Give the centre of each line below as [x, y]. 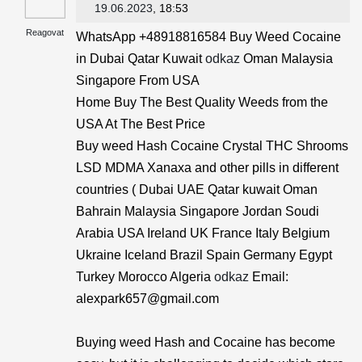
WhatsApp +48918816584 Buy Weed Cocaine [208, 37]
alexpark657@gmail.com [147, 299]
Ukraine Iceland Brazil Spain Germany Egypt [204, 255]
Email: [269, 277]
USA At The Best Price [141, 124]
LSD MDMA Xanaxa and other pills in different [207, 168]
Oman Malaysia [286, 59]
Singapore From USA [138, 80]
